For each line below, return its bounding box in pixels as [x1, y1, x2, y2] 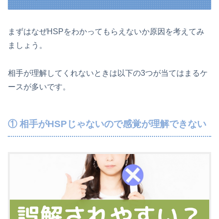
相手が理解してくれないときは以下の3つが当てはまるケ [8, 69, 208, 78]
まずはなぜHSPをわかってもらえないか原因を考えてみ [8, 27, 204, 36]
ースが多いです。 [8, 83, 70, 91]
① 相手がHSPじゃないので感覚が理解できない [8, 119, 206, 130]
